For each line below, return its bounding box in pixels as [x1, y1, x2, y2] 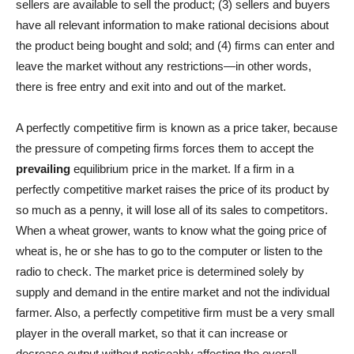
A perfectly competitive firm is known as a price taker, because [16, 120, 337, 134]
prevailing [16, 161, 70, 175]
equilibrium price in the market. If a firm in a [70, 161, 294, 175]
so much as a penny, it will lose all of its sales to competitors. [16, 202, 328, 217]
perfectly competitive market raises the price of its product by [16, 182, 330, 196]
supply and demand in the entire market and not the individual [16, 284, 330, 299]
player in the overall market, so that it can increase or [16, 326, 288, 340]
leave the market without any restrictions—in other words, [16, 58, 311, 73]
